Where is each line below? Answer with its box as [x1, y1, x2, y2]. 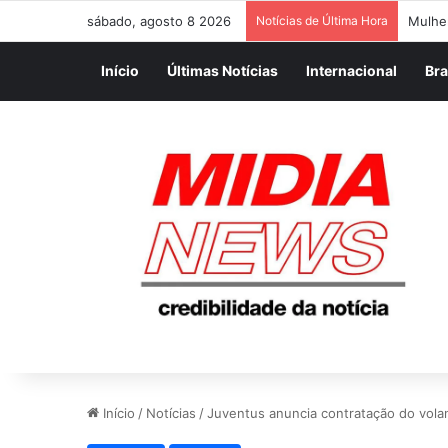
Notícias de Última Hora [256, 13, 388, 28]
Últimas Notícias [167, 62, 278, 79]
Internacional [306, 62, 397, 79]
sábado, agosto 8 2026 [87, 13, 231, 29]
